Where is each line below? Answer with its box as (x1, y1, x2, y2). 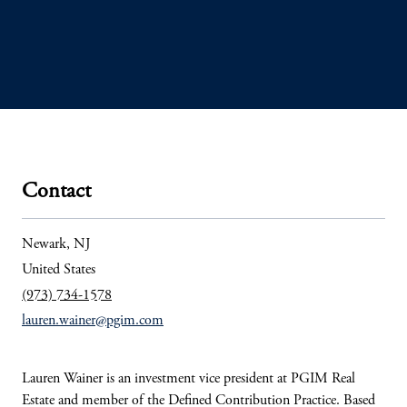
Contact (22, 182, 91, 203)
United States (22, 263, 95, 277)
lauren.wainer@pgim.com (22, 313, 164, 328)
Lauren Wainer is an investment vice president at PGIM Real (22, 372, 355, 386)
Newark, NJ (22, 237, 91, 252)
